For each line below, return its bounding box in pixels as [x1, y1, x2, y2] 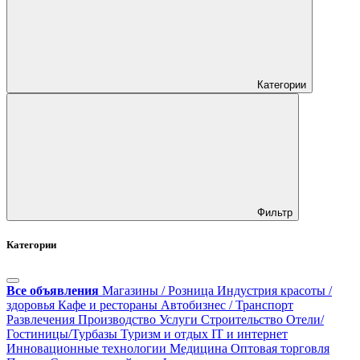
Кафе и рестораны [58, 298, 157, 313]
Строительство [201, 313, 283, 327]
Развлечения [6, 313, 75, 327]
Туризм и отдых [121, 327, 208, 342]
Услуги [159, 313, 198, 327]
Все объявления [6, 284, 99, 298]
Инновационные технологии [6, 342, 166, 356]
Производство [78, 313, 156, 327]
